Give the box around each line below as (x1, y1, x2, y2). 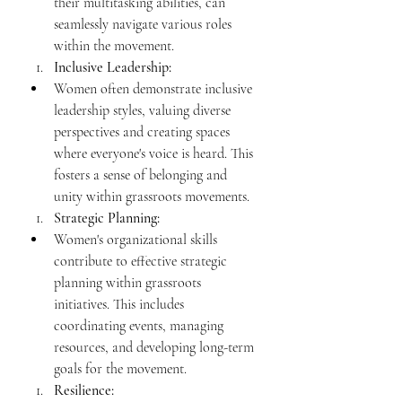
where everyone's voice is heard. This (54, 144, 257, 162)
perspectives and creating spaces (54, 123, 233, 141)
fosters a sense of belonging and (54, 166, 231, 184)
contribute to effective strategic (54, 252, 231, 270)
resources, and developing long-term (54, 338, 258, 356)
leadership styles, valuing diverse (54, 101, 234, 119)
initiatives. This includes (54, 295, 188, 313)
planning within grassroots (54, 274, 205, 292)
